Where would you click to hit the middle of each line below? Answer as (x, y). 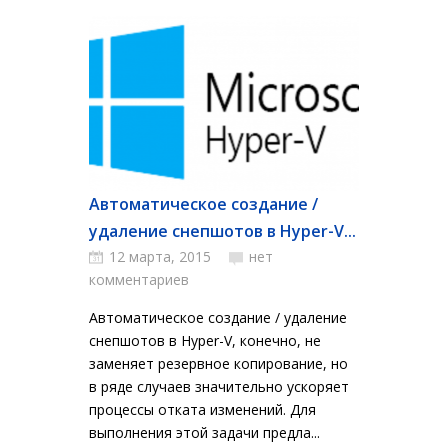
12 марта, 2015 (160, 256)
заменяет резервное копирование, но (218, 363)
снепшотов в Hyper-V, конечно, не (205, 340)
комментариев (139, 279)
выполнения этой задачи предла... (204, 432)
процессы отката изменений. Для (202, 409)
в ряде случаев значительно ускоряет (219, 386)
